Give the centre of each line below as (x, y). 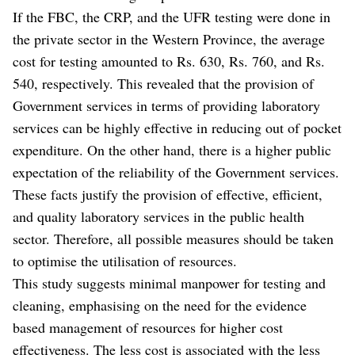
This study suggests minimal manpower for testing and (169, 282)
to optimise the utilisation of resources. (125, 260)
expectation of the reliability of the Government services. (176, 172)
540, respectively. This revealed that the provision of (163, 83)
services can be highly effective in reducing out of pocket (177, 127)
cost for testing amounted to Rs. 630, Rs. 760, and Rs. (169, 61)
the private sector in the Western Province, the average (169, 38)
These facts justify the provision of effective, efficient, (168, 194)
